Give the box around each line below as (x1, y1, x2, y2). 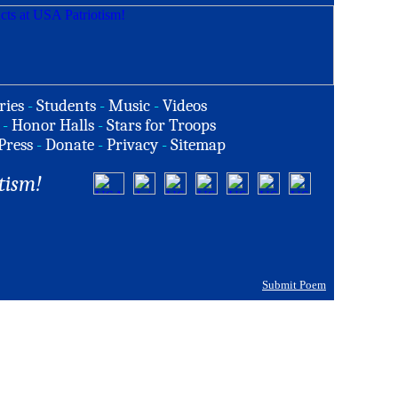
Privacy (107, 135, 158, 155)
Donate (45, 135, 94, 155)
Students (36, 96, 96, 115)
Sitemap (171, 135, 226, 155)
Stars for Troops (107, 115, 216, 135)
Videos (163, 96, 207, 115)
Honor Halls (12, 115, 94, 135)
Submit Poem (262, 278, 326, 291)
